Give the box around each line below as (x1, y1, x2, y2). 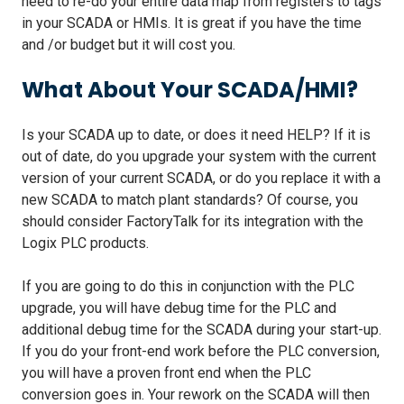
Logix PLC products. (22, 234, 149, 252)
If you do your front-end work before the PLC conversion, (22, 342, 380, 360)
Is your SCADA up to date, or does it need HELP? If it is (22, 125, 371, 143)
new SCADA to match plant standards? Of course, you (22, 190, 358, 208)
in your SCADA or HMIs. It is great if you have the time (22, 14, 362, 32)
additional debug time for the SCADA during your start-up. (22, 320, 381, 338)
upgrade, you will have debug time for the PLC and (22, 298, 336, 317)
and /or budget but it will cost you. (22, 35, 235, 53)
